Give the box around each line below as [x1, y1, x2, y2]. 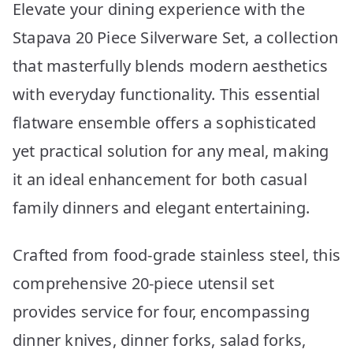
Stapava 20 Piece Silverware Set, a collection [13, 26, 339, 48]
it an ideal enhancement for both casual [13, 168, 307, 190]
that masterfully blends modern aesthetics [13, 54, 329, 76]
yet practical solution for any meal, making [13, 139, 329, 162]
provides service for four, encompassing [13, 300, 310, 322]
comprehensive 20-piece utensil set [13, 272, 274, 294]
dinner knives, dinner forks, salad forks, [13, 329, 307, 351]
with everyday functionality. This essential [13, 83, 321, 105]
